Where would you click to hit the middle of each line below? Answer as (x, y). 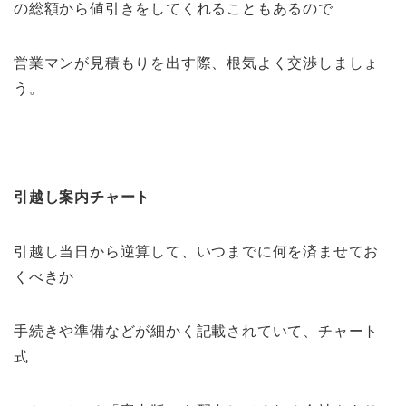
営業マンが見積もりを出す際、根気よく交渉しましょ (197, 63)
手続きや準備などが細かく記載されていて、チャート (197, 331)
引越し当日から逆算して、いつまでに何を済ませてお (197, 251)
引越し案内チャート (90, 197)
